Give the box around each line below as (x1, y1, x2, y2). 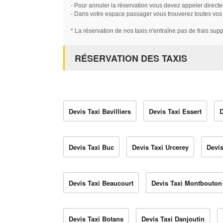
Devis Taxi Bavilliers (69, 107, 131, 116)
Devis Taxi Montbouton (151, 178, 222, 188)
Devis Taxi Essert (149, 107, 202, 116)
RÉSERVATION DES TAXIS (75, 52, 187, 65)
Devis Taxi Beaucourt (69, 178, 133, 188)
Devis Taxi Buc (69, 142, 114, 152)
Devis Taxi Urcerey (132, 142, 189, 152)
